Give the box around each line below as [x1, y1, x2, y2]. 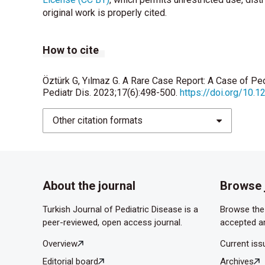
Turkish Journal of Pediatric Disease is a [43, 204, 198, 215]
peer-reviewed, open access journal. [43, 217, 182, 228]
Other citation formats [53, 115, 143, 127]
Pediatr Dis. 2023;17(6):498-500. [43, 87, 180, 99]
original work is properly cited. [43, 7, 167, 19]
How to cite [43, 44, 99, 57]
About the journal [43, 179, 135, 193]
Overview [43, 238, 77, 250]
